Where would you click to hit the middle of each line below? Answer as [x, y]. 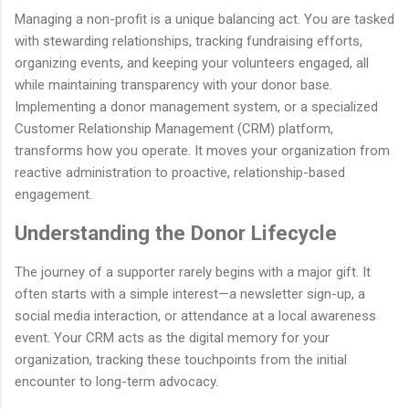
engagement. [53, 194]
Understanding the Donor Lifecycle [176, 233]
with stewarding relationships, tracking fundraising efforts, [189, 41]
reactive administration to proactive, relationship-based [180, 172]
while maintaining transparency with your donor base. [173, 84]
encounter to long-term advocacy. [116, 381]
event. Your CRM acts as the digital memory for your [172, 337]
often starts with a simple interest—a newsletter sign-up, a [190, 294]
